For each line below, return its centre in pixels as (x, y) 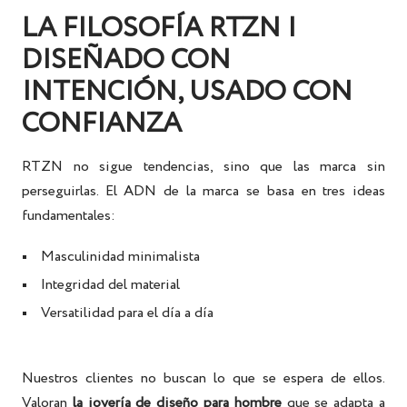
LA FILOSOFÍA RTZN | (159, 29)
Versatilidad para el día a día (128, 313)
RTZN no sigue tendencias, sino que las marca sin (203, 167)
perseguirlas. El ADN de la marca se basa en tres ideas (203, 192)
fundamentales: (69, 216)
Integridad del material (111, 285)
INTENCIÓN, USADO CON (187, 93)
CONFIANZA (102, 124)
